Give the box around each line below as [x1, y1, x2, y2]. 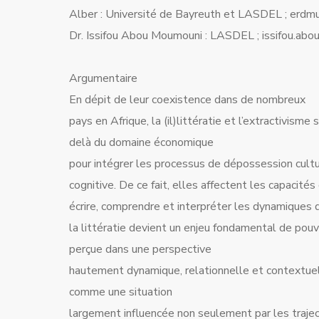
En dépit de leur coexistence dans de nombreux [69, 92, 305, 108]
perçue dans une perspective [69, 241, 211, 257]
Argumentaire [69, 70, 137, 86]
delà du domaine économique [69, 135, 214, 150]
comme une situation [69, 284, 172, 300]
